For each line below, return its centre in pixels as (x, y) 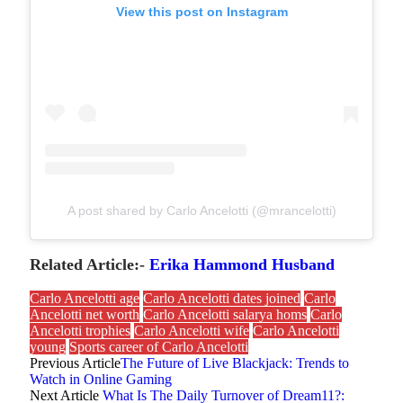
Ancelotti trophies (80, 331)
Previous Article (75, 363)
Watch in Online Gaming (101, 380)
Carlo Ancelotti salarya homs (225, 315)
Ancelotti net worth (85, 315)
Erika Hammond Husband (242, 265)
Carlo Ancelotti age (85, 299)
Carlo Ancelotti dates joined (222, 299)
